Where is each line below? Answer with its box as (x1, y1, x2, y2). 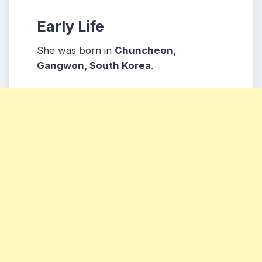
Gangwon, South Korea (37, 60, 151, 72)
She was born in (37, 44, 115, 57)
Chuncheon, (115, 44, 176, 57)
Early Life (37, 18, 104, 36)
